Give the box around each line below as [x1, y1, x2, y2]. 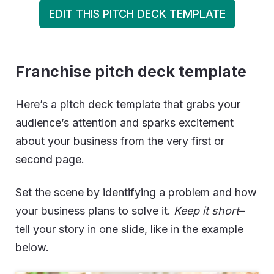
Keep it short [174, 204, 239, 217]
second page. [15, 153, 84, 166]
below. [15, 241, 49, 254]
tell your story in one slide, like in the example [15, 223, 243, 235]
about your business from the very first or [15, 135, 224, 147]
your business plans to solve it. [15, 204, 174, 217]
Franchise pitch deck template [15, 62, 246, 81]
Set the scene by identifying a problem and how [15, 186, 257, 199]
